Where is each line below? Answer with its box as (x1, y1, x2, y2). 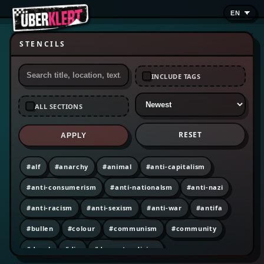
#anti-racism (27, 203, 72, 212)
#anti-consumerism (27, 183, 97, 192)
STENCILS (19, 39, 67, 49)
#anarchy (54, 162, 88, 171)
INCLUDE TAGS (151, 71, 201, 81)
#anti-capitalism (146, 162, 206, 171)
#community (171, 224, 217, 233)
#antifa (196, 203, 223, 212)
